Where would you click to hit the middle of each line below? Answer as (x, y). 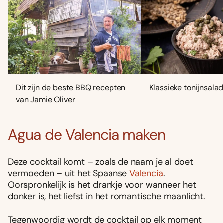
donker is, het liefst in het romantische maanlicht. (107, 196)
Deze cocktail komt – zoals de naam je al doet (101, 162)
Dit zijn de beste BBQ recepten (71, 88)
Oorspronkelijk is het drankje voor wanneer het (102, 185)
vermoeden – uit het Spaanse (69, 173)
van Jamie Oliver (46, 100)
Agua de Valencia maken (87, 135)
